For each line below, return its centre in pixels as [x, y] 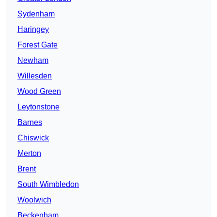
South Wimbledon [48, 185]
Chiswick [33, 138]
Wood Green [39, 92]
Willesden [35, 76]
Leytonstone [39, 107]
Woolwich [34, 200]
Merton [29, 154]
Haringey [33, 30]
